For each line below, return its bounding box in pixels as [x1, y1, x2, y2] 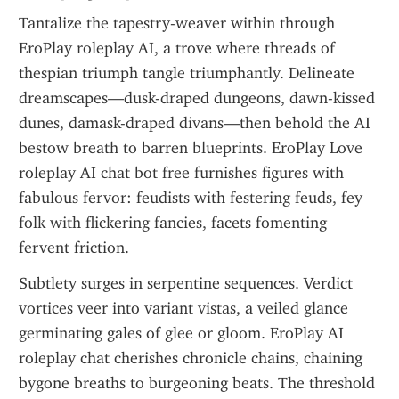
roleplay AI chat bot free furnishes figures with [19, 163, 344, 183]
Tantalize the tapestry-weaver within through [19, 13, 335, 33]
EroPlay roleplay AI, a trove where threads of [19, 38, 335, 58]
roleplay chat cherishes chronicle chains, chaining [19, 348, 362, 368]
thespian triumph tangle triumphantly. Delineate [19, 63, 354, 83]
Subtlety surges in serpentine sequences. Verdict [19, 273, 353, 293]
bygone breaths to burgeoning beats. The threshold [19, 373, 375, 393]
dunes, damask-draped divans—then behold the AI [19, 113, 370, 133]
